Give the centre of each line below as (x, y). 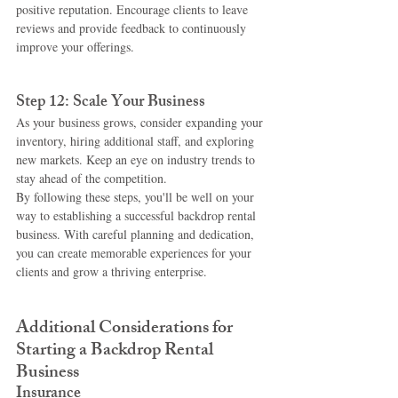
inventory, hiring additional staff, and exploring (137, 141)
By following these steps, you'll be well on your (137, 197)
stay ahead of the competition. (92, 179)
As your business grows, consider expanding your (141, 123)
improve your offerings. (75, 47)
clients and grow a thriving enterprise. (111, 272)
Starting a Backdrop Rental (116, 352)
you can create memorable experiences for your (135, 253)
